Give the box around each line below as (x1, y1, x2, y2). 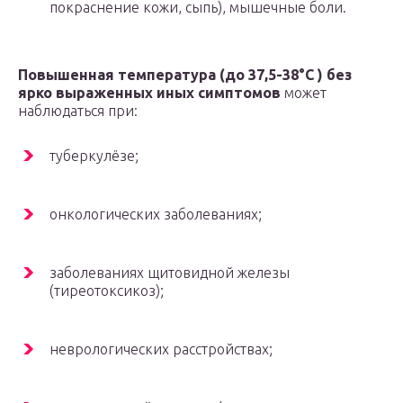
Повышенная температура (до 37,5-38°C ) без (18, 67, 352, 84)
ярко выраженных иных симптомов (18, 85, 281, 102)
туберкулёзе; (49, 148, 139, 165)
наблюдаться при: (18, 103, 138, 120)
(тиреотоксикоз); (49, 282, 164, 300)
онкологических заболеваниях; (49, 206, 262, 223)
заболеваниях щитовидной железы (49, 264, 290, 282)
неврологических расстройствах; (49, 341, 273, 358)
